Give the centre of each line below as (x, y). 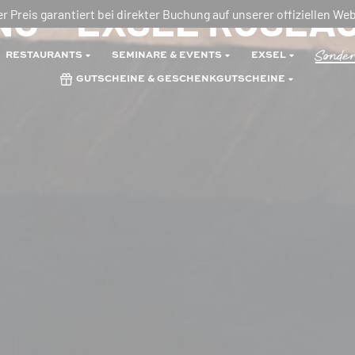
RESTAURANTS (44, 55)
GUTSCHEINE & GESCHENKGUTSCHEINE (180, 79)
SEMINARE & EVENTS (166, 55)
